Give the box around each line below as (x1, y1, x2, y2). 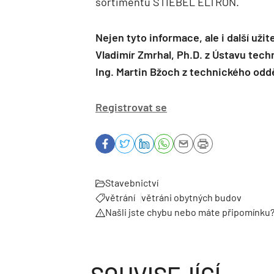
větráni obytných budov (141, 191, 242, 203)
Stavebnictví (105, 176, 158, 188)
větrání (105, 191, 135, 203)
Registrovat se (95, 100, 167, 114)
